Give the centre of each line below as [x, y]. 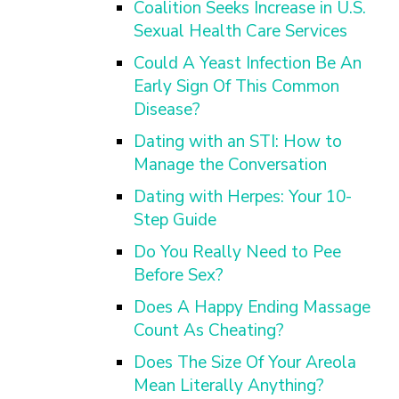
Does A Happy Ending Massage [252, 307]
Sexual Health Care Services [240, 31]
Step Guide [175, 220]
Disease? [167, 110]
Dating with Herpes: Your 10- [243, 197]
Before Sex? [179, 275]
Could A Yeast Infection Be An [248, 63]
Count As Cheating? [209, 330]
